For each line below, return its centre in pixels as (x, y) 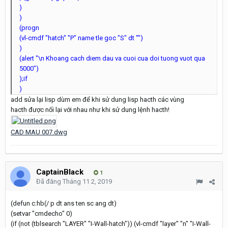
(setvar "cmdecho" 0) (41, 213)
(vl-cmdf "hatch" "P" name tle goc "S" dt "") (81, 38)
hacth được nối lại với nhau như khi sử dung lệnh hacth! (90, 110)
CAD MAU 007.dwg (39, 132)
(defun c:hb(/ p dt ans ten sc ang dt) (64, 203)
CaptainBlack (60, 172)
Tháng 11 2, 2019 (87, 181)
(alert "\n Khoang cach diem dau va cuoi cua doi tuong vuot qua (112, 58)
